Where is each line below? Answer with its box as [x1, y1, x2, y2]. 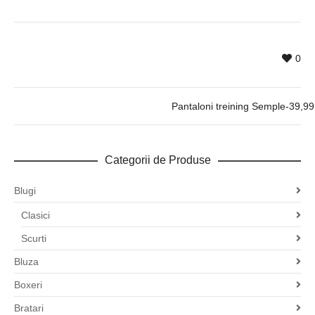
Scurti [21, 233, 46, 245]
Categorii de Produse [104, 154, 211, 167]
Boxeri [14, 279, 42, 291]
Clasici [21, 210, 50, 221]
